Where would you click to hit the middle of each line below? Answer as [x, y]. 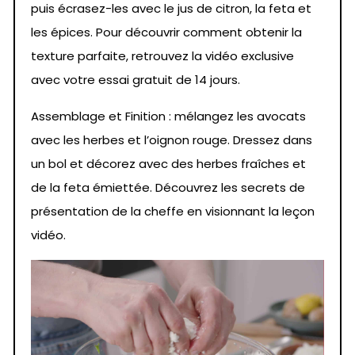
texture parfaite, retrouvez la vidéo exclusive [162, 55]
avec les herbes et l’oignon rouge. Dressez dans [172, 139]
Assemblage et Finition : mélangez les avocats [168, 116]
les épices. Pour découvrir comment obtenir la [166, 32]
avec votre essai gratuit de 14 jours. [136, 79]
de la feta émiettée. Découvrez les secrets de [168, 187]
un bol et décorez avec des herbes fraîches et [168, 163]
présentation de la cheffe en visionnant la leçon [173, 211]
